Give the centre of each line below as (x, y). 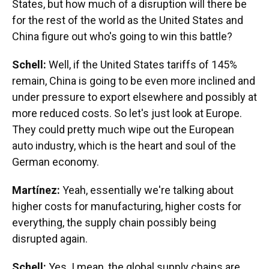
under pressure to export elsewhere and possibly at (134, 97)
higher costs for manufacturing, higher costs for (127, 206)
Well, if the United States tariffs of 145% (143, 65)
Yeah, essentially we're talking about (148, 190)
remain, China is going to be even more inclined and (134, 81)
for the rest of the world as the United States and (128, 20)
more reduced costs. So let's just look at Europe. (127, 113)
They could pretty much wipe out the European (123, 129)
